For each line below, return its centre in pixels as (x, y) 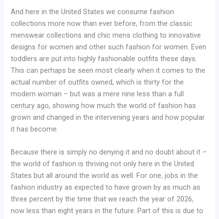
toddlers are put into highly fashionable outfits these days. (104, 58)
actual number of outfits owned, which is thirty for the (98, 82)
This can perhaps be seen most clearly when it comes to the (108, 70)
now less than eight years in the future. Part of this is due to (107, 211)
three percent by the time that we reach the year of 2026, (102, 199)
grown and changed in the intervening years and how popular (108, 117)
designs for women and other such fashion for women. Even (109, 47)
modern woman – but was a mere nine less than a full (98, 94)
